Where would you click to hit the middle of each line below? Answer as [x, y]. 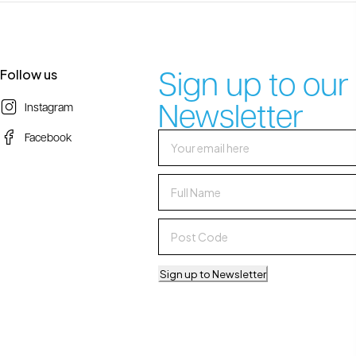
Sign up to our [254, 81]
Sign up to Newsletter [213, 273]
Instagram [49, 106]
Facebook [48, 136]
